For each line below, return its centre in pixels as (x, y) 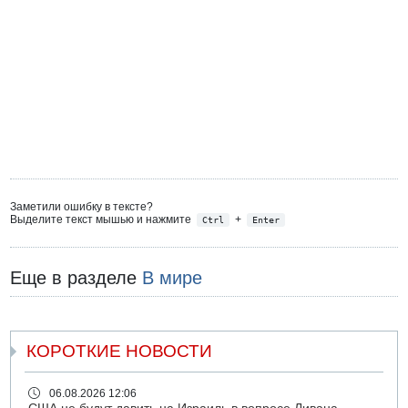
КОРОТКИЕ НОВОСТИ (120, 352)
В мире (173, 278)
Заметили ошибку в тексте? (82, 206)
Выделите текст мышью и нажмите (102, 219)
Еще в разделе (76, 278)
